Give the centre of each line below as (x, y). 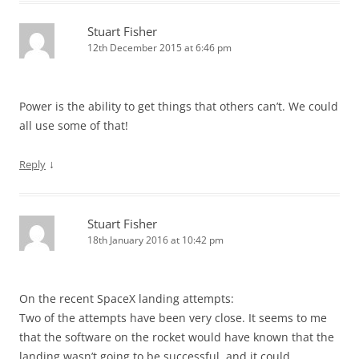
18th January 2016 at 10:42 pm (155, 240)
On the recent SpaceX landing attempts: (127, 298)
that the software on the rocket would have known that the (177, 337)
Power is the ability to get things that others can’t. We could (179, 106)
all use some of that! (74, 125)
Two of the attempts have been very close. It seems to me (173, 318)
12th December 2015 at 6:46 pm (159, 48)
